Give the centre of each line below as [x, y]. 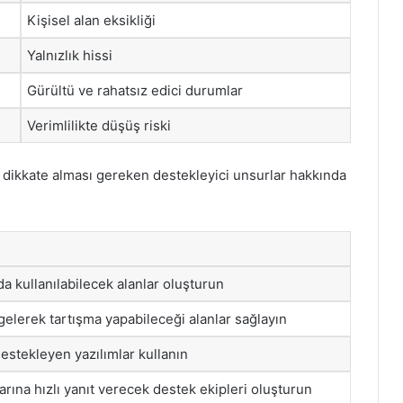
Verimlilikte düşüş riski [99, 125]
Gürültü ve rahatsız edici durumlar [135, 90]
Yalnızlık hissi [70, 55]
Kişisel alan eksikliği [91, 20]
